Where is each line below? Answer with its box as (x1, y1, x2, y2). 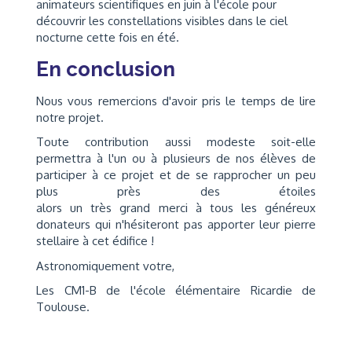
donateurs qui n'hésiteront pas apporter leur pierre (36, 217, 316, 232)
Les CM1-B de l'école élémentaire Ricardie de (36, 283, 316, 298)
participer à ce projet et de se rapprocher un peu (36, 167, 316, 182)
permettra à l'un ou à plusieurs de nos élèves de (36, 151, 316, 166)
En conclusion (36, 57, 175, 81)
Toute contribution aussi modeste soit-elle (36, 134, 316, 149)
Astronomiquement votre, (36, 258, 174, 273)
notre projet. (36, 109, 107, 125)
